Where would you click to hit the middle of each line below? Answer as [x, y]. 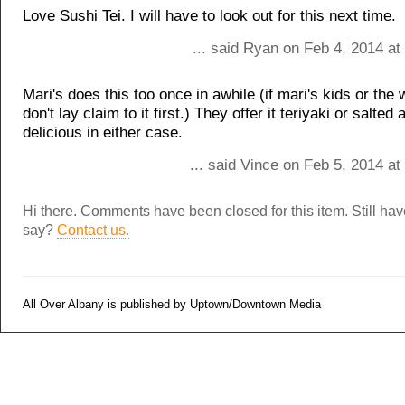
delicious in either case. [103, 132]
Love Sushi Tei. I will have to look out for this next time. [209, 16]
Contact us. [93, 230]
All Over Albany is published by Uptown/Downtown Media [172, 304]
